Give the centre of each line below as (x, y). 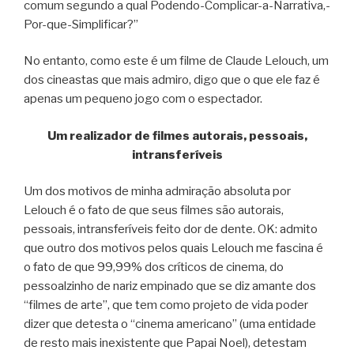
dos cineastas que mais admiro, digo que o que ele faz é (172, 80)
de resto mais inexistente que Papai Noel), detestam (165, 343)
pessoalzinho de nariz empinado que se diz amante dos (170, 286)
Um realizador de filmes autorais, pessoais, (177, 136)
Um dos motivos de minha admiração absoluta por (157, 192)
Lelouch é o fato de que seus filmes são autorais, (154, 211)
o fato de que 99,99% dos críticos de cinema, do (154, 267)
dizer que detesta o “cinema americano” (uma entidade (170, 324)
